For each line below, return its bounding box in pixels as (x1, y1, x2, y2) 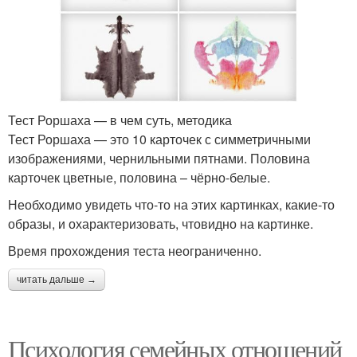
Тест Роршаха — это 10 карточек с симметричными (8, 129, 311, 148)
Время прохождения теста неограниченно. (8, 241, 261, 260)
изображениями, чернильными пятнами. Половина (8, 148, 310, 167)
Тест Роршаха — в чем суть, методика (8, 110, 232, 129)
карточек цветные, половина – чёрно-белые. (8, 167, 270, 186)
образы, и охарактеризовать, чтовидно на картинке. (8, 214, 313, 233)
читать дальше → (17, 273, 96, 285)
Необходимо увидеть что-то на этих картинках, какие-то (8, 194, 335, 214)
